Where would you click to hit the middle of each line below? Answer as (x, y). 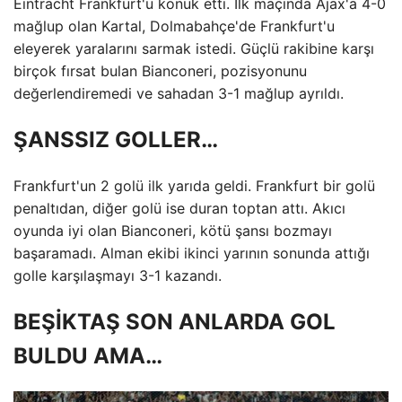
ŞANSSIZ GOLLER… (116, 139)
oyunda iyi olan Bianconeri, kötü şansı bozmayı (173, 230)
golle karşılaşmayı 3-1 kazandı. (118, 275)
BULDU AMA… (88, 355)
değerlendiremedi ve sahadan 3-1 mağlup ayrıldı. (179, 93)
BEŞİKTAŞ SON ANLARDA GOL (175, 321)
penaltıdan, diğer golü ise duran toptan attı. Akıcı (179, 208)
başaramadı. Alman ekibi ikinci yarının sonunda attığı (192, 253)
